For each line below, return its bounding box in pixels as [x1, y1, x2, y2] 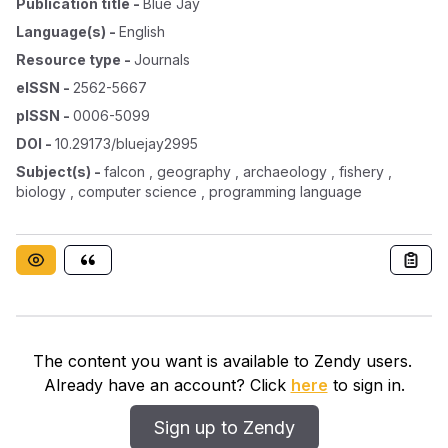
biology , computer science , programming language [16, 183, 362, 200]
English [119, 23, 165, 40]
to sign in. [327, 375, 405, 395]
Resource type [16, 51, 121, 68]
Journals [134, 51, 190, 68]
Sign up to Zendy [153, 417, 295, 438]
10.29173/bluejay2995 [55, 135, 198, 152]
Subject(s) [16, 163, 91, 180]
